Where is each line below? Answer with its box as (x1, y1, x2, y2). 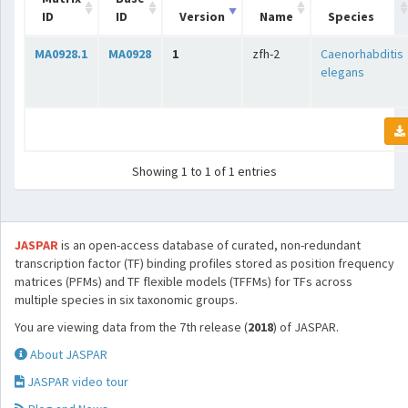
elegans (321, 64, 364, 80)
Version (179, 8, 225, 25)
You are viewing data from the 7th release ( (15, 319, 248, 335)
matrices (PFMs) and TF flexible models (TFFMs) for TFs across (15, 273, 352, 290)
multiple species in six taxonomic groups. (15, 291, 238, 308)
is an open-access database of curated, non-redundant (58, 237, 361, 253)
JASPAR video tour (25, 373, 128, 390)
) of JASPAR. (273, 319, 339, 335)
